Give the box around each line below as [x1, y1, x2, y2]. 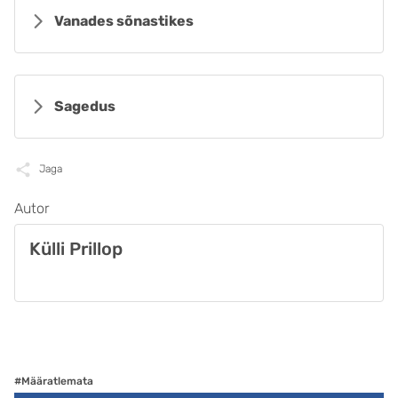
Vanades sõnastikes [54, 12, 194, 29]
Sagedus [54, 98, 115, 115]
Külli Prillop [29, 238, 123, 259]
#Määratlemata [14, 375, 93, 387]
